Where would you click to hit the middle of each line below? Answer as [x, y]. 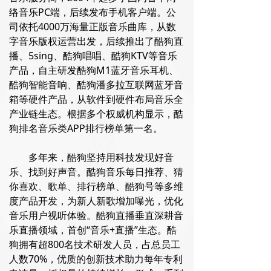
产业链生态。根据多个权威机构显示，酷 [96, 113]
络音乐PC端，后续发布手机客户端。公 [93, 12]
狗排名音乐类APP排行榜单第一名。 [86, 128]
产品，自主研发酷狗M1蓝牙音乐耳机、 [94, 70]
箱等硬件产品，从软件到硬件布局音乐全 [96, 99]
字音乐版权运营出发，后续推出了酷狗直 [96, 41]
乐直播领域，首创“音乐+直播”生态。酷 [93, 230]
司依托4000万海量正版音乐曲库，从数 [93, 26]
